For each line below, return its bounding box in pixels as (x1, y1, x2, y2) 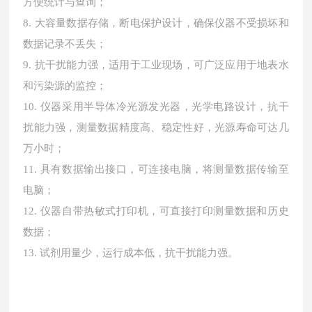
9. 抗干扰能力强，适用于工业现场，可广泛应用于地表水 (23, 59, 289, 70)
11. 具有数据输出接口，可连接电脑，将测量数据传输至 (23, 164, 289, 175)
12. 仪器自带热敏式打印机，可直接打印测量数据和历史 (23, 205, 289, 217)
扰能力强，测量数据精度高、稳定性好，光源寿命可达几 (23, 122, 289, 133)
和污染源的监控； (23, 80, 107, 91)
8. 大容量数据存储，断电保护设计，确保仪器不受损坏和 (23, 17, 289, 29)
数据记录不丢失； (23, 38, 107, 49)
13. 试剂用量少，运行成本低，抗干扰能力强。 (23, 247, 239, 258)
